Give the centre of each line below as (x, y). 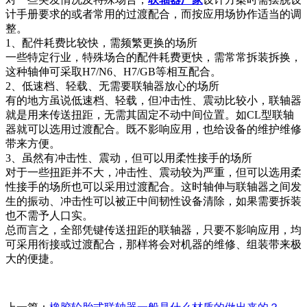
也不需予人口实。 (49, 216)
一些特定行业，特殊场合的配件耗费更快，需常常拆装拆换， (153, 58)
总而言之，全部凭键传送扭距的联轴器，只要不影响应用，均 (153, 230)
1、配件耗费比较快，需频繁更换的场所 (101, 43)
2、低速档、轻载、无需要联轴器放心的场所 (112, 86)
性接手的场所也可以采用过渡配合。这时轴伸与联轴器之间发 (153, 187)
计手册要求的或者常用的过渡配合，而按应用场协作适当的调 (153, 14)
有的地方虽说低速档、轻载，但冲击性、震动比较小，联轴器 (153, 101)
